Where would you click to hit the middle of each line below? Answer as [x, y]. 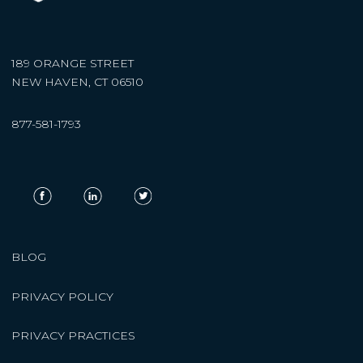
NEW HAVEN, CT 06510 [77, 82]
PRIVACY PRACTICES [73, 335]
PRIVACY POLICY [62, 296]
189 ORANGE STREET [73, 64]
